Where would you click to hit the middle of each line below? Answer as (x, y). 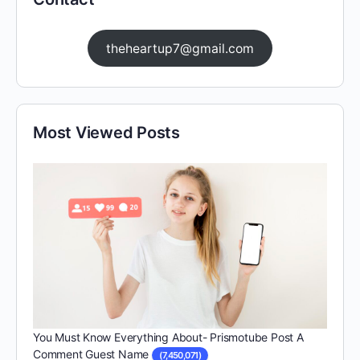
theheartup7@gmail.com (180, 48)
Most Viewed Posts (106, 133)
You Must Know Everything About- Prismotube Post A (168, 337)
